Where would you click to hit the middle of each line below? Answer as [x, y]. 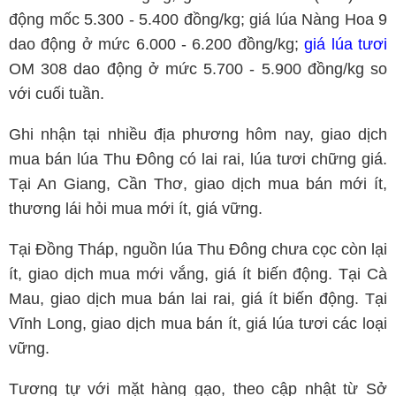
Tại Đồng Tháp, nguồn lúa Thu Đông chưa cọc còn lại [198, 250]
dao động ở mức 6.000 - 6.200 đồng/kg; [157, 45]
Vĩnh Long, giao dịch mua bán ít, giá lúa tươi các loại [198, 324]
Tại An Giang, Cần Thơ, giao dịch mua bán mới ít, [198, 184]
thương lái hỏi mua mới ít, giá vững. [136, 209]
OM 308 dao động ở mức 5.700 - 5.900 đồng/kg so [198, 69]
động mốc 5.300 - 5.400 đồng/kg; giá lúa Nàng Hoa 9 [198, 20]
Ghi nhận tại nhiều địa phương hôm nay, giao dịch [198, 135]
